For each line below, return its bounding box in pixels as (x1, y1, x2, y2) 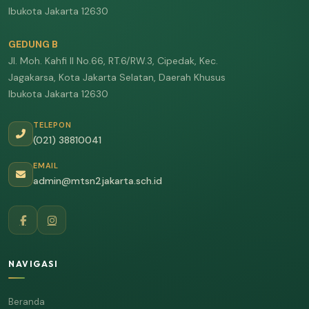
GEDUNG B (8, 38, 58, 50)
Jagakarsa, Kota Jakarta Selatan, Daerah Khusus (8, 71, 226, 83)
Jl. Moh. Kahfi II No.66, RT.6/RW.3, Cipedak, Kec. (8, 54, 218, 67)
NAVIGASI (8, 259, 58, 269)
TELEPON (33, 120, 72, 130)
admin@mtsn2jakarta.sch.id (33, 175, 162, 187)
